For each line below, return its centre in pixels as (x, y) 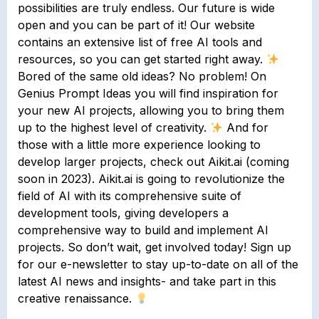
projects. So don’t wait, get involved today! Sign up (155, 247)
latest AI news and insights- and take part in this (147, 281)
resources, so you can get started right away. (142, 59)
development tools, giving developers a (123, 213)
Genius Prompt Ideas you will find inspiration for (148, 93)
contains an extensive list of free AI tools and (140, 42)
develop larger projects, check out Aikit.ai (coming (153, 161)
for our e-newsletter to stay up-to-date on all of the (158, 264)
